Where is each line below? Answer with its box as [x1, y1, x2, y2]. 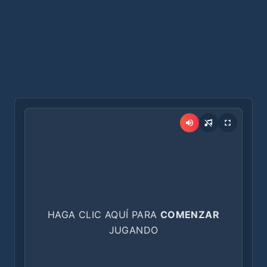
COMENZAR [160, 209, 220, 221]
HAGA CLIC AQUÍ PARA [47, 209, 160, 221]
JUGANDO [108, 224, 159, 236]
